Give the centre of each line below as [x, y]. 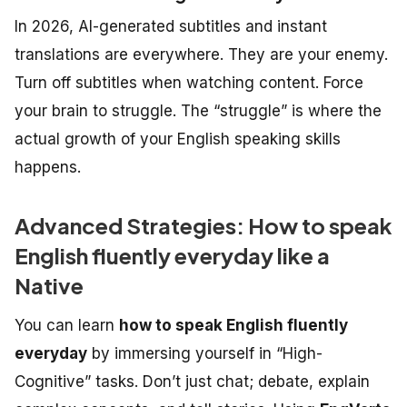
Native [49, 285]
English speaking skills [259, 139]
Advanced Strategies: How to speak [203, 225]
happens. [48, 167]
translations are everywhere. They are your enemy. [201, 54]
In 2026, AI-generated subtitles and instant [171, 26]
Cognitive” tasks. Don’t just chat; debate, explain [192, 381]
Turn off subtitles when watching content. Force [189, 82]
